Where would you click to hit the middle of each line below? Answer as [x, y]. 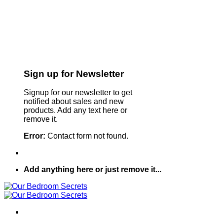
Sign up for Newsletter [74, 74]
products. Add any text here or [75, 110]
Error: [35, 136]
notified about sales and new [74, 102]
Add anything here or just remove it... [92, 170]
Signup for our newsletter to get [78, 93]
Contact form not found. [87, 136]
